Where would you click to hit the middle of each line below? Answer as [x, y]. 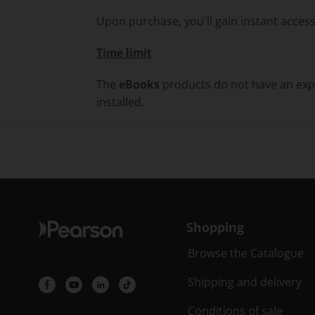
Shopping [215, 227]
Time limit [124, 53]
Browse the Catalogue [246, 253]
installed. [121, 102]
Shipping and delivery [245, 282]
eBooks [140, 84]
